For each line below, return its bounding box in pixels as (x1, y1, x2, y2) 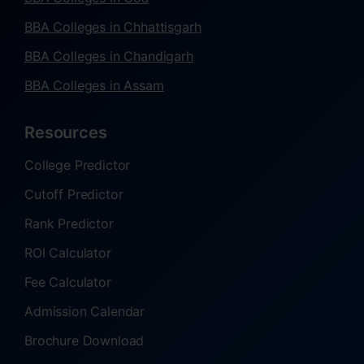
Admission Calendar (24, 303, 145, 320)
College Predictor (24, 157, 131, 174)
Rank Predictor (24, 215, 114, 232)
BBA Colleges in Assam (24, 77, 164, 94)
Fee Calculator (24, 274, 111, 291)
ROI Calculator (24, 245, 111, 262)
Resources (24, 123, 107, 143)
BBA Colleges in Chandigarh (24, 48, 193, 65)
